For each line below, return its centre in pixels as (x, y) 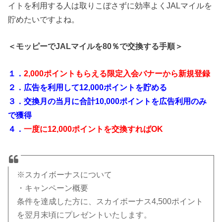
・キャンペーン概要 (53, 188)
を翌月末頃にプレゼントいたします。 (84, 215)
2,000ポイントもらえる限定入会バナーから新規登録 (117, 73)
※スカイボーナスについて (65, 174)
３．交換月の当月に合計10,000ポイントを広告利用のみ (108, 101)
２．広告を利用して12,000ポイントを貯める (88, 87)
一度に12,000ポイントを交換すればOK (94, 129)
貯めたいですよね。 (44, 19)
